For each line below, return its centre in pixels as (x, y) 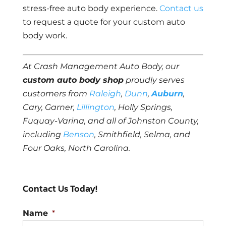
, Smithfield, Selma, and (142, 135)
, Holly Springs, (143, 107)
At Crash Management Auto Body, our (101, 67)
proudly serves (154, 80)
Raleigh (105, 94)
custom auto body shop (73, 80)
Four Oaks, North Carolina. (76, 148)
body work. (45, 36)
